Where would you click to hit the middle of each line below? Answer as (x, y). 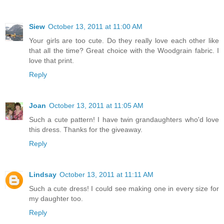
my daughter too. (56, 199)
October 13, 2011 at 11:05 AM (96, 106)
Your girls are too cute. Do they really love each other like (124, 41)
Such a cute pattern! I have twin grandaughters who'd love (124, 120)
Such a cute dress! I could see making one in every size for (124, 189)
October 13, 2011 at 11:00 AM (95, 27)
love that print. (51, 61)
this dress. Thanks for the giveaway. (86, 130)
